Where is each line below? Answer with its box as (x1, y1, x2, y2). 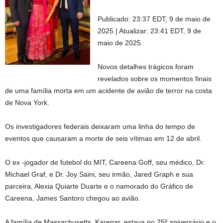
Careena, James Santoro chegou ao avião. (5, 194, 140, 202)
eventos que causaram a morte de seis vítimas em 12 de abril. (5, 134, 202, 142)
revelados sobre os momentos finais (98, 75, 212, 83)
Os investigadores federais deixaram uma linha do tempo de (5, 122, 195, 130)
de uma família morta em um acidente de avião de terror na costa (5, 87, 212, 95)
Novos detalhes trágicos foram (98, 63, 194, 71)
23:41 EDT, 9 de (150, 27, 202, 35)
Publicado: (98, 15, 131, 23)
